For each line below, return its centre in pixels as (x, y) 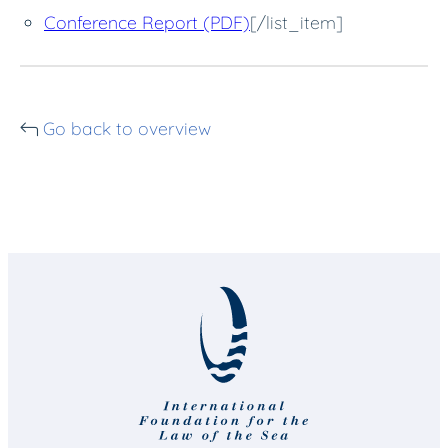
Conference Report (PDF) (147, 21)
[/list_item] (296, 21)
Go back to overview (127, 127)
